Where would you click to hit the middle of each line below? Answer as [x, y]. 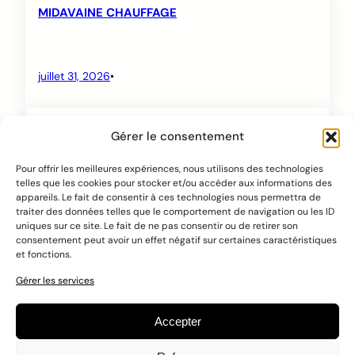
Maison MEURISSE [89, 127]
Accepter [177, 321]
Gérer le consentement [177, 136]
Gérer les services [55, 281]
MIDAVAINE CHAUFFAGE [107, 13]
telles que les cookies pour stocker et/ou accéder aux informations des [174, 183]
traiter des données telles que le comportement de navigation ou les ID [175, 212]
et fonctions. [44, 254]
